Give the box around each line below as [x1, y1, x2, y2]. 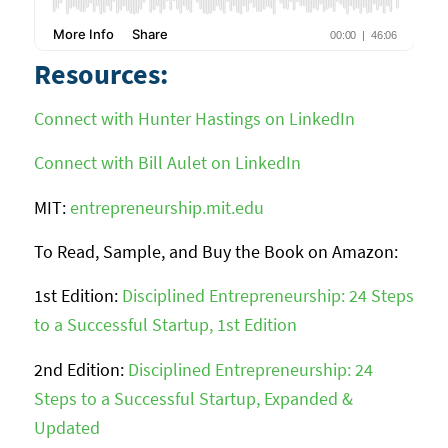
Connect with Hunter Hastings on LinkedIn [33, 107, 355, 131]
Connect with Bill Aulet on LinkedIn [33, 151, 301, 175]
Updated [33, 415, 100, 439]
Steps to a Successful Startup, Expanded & [33, 386, 353, 410]
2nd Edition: [33, 357, 128, 381]
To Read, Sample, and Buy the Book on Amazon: [33, 239, 402, 263]
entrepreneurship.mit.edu [69, 195, 264, 219]
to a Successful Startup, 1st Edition [33, 313, 297, 337]
